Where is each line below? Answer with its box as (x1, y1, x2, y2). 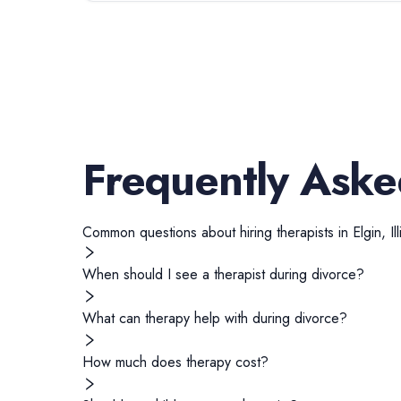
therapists (277, 222, 334, 243)
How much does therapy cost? (82, 352, 269, 372)
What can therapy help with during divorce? (82, 308, 347, 328)
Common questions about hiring (82, 222, 277, 243)
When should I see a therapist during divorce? (82, 264, 364, 285)
